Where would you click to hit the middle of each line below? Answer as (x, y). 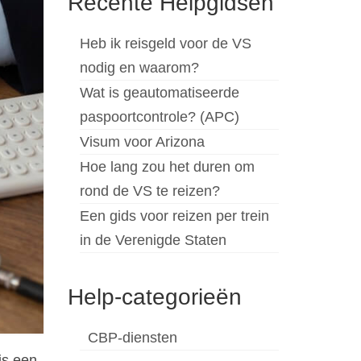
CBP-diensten (132, 338)
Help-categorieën (154, 297)
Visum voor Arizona (142, 142)
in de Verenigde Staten (153, 241)
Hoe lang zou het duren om (167, 167)
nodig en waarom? (139, 68)
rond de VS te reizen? (149, 191)
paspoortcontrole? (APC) (159, 117)
